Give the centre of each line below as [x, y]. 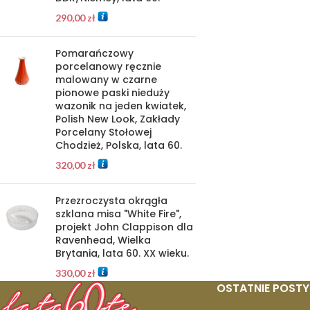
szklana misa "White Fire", [118, 214]
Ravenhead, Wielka [103, 240]
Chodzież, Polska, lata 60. [119, 145]
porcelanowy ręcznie [108, 66]
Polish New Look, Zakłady [118, 119]
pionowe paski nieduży [112, 93]
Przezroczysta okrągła [111, 201]
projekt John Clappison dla [124, 227]
